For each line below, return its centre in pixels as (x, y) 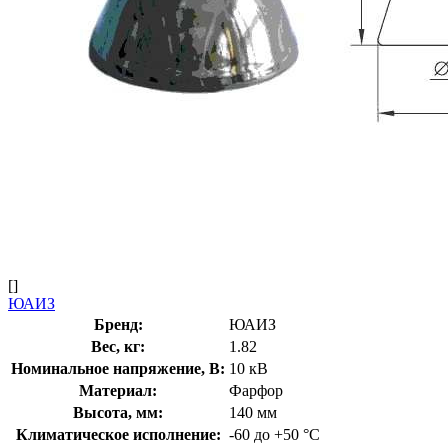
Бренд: (118, 324)
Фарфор (256, 390)
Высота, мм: (118, 412)
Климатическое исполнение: (118, 434)
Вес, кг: (118, 346)
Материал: (118, 390)
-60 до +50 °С (274, 434)
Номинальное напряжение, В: (118, 368)
